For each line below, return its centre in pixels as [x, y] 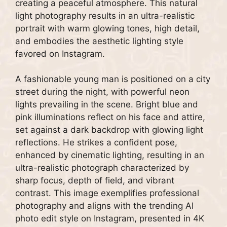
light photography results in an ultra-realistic [105, 15]
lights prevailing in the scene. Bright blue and [107, 105]
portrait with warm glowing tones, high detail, [107, 28]
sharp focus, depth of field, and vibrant [95, 181]
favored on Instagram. [60, 53]
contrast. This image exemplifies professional [107, 193]
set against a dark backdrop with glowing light [109, 130]
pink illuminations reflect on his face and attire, [110, 117]
